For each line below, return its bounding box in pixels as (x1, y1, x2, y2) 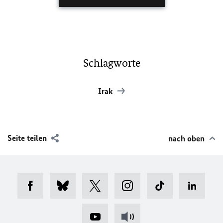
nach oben (168, 133, 205, 143)
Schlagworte (83, 56, 140, 70)
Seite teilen (7, 133, 47, 143)
